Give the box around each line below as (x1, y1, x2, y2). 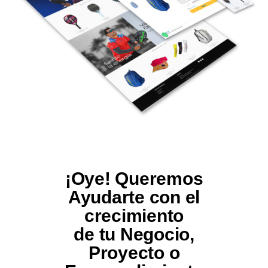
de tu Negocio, (74, 224, 194, 245)
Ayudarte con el (68, 187, 200, 208)
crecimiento (84, 206, 184, 226)
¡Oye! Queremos (65, 169, 203, 189)
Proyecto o (88, 243, 180, 263)
